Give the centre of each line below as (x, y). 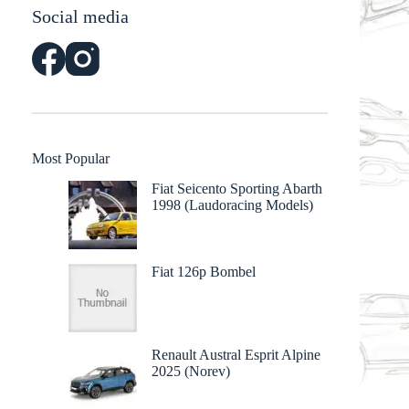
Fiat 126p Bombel (204, 271)
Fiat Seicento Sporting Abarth (237, 188)
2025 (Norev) (191, 371)
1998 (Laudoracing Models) (232, 204)
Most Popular (71, 158)
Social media (80, 16)
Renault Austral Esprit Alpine (236, 354)
